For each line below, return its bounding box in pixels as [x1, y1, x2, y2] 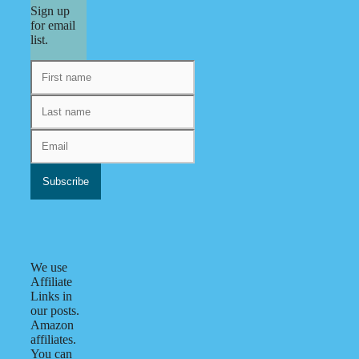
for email [30, 18, 75, 33]
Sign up [30, 4, 70, 18]
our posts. [30, 304, 79, 318]
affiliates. [30, 333, 76, 347]
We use [30, 260, 67, 275]
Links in [30, 289, 72, 304]
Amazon [30, 318, 74, 333]
